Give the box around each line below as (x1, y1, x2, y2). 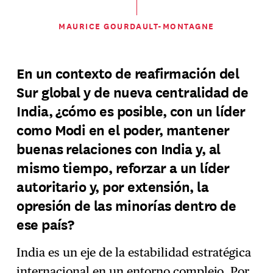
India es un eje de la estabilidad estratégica (16, 245, 252, 260)
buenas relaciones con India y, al (16, 138, 221, 159)
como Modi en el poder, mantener (16, 119, 230, 140)
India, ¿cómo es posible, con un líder (16, 101, 246, 121)
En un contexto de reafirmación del (16, 63, 239, 83)
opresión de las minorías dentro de (16, 195, 236, 216)
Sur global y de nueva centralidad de (16, 82, 249, 102)
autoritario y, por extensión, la (16, 176, 209, 197)
